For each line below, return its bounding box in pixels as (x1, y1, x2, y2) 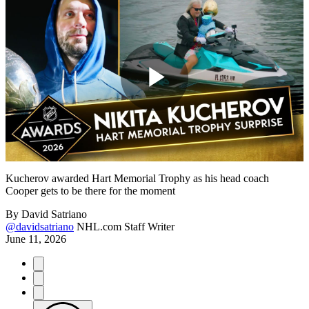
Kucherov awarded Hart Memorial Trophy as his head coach (6, 172, 269, 184)
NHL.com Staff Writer (77, 220, 175, 232)
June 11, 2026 (6, 232, 66, 245)
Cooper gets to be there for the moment (6, 184, 175, 197)
